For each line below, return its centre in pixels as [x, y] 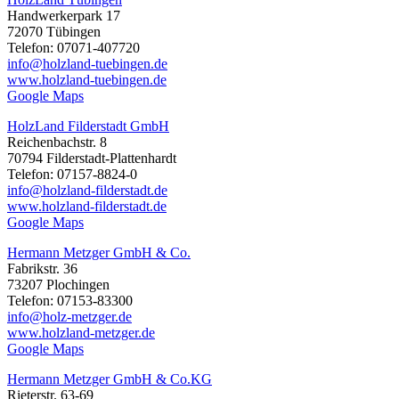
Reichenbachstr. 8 [57, 142]
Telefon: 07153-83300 [70, 301]
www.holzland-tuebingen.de [87, 80]
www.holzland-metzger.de [81, 333]
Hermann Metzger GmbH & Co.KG [110, 379]
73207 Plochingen [58, 285]
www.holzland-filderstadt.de [87, 207]
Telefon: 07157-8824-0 [72, 175]
